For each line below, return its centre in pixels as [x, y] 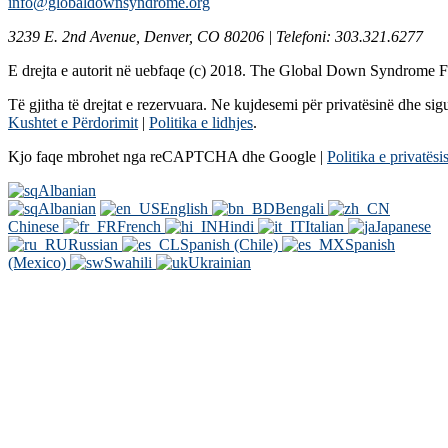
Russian [95, 245]
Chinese [35, 227]
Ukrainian [219, 263]
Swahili [130, 263]
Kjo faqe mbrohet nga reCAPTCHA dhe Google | [167, 157]
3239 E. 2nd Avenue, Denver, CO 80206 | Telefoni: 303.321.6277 [215, 37]
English [186, 209]
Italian [326, 227]
